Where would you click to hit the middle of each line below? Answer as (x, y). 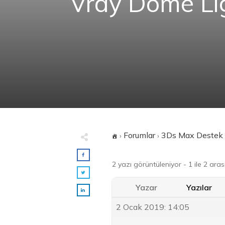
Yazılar (199, 187)
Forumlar (139, 135)
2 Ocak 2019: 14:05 (153, 207)
